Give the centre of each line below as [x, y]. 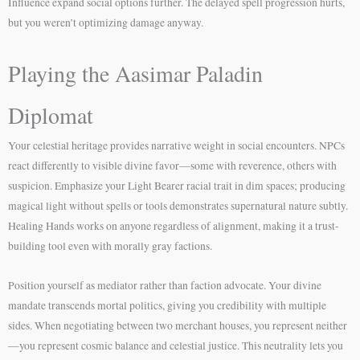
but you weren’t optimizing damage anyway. [106, 22]
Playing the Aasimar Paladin [135, 73]
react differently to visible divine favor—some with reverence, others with [172, 165]
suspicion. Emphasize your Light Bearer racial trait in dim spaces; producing [177, 185]
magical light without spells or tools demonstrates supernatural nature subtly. [178, 205]
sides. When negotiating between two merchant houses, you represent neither [178, 325]
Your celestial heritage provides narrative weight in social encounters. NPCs [176, 145]
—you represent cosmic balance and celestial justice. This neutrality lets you [176, 345]
